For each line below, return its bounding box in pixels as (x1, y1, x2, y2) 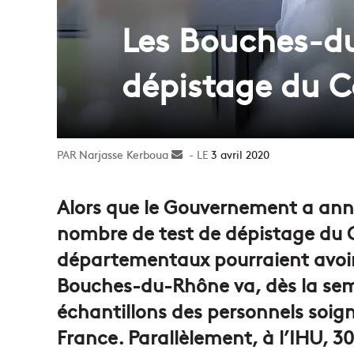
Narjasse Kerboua (79, 145, 168, 162)
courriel (183, 179, 221, 195)
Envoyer (183, 145, 224, 162)
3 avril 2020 (211, 145, 269, 162)
